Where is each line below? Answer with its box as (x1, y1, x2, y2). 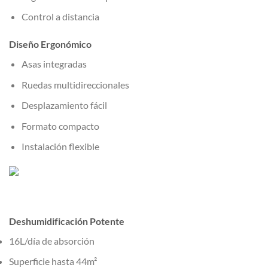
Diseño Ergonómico (9, 38, 92, 50)
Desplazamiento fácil (21, 99, 107, 111)
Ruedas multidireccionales (21, 78, 129, 90)
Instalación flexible (21, 141, 99, 153)
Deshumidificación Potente (9, 215, 124, 227)
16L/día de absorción (9, 234, 95, 246)
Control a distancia (21, 11, 99, 23)
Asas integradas (21, 57, 87, 69)
